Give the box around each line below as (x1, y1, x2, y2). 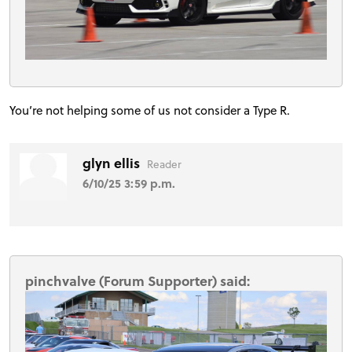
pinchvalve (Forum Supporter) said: (25, 270, 251, 291)
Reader (147, 156, 182, 171)
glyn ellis (82, 152, 144, 173)
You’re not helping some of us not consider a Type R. (9, 101, 293, 119)
